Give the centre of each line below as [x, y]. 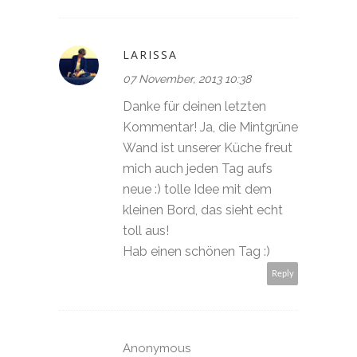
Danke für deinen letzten [194, 106]
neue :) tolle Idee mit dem [197, 189]
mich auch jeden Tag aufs [198, 168]
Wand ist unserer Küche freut [208, 147]
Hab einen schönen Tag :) [196, 251]
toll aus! [146, 230]
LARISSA [150, 54]
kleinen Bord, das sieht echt [203, 210]
